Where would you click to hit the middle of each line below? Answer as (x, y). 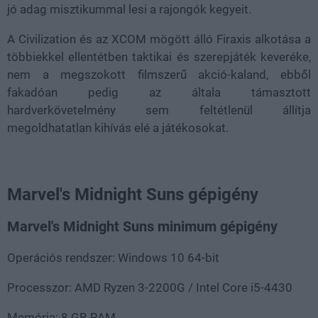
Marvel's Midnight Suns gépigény (133, 194)
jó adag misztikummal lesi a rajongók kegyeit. (129, 9)
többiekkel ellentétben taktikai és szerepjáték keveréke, (159, 57)
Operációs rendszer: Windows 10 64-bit (113, 257)
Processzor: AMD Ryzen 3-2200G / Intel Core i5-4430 (150, 287)
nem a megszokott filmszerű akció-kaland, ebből (159, 75)
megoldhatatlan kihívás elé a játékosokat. (118, 128)
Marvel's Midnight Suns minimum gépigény (142, 226)
